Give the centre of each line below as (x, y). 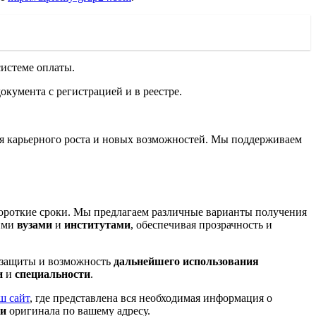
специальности (53, 274)
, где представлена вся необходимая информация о (151, 298)
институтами (97, 224)
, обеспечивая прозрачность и (201, 224)
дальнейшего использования (186, 261)
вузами (35, 224)
